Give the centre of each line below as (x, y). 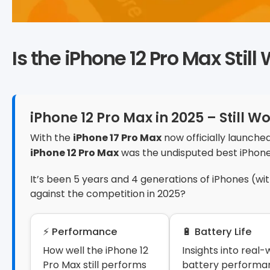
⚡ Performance (80, 232)
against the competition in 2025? (108, 194)
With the (52, 138)
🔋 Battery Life (217, 232)
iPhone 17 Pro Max (117, 138)
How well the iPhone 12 (96, 251)
